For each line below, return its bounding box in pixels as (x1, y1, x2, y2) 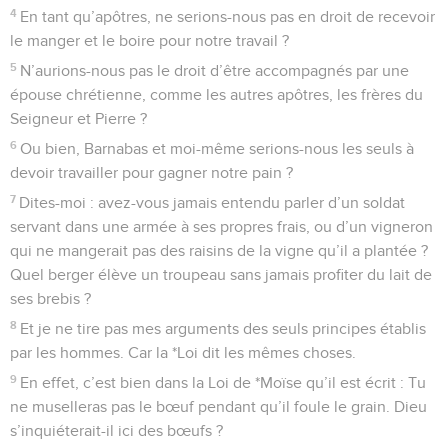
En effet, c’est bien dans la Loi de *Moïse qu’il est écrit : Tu (20, 374, 427, 391)
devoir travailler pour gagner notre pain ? (10, 164, 293, 181)
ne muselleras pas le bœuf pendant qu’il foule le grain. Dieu (10, 398, 427, 415)
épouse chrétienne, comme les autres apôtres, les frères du (10, 86, 423, 103)
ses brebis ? (10, 290, 91, 307)
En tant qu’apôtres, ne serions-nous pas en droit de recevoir (20, 8, 436, 25)
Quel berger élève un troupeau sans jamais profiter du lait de (10, 266, 432, 283)
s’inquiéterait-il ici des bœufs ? (10, 422, 223, 439)
